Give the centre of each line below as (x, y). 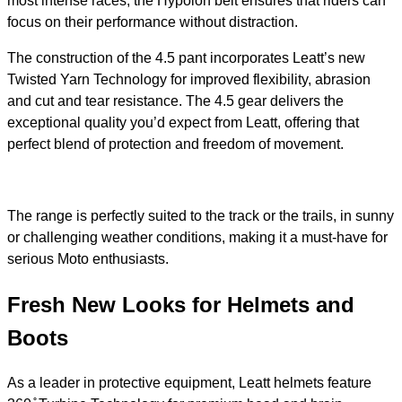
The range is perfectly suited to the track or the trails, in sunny (201, 216)
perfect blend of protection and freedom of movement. (177, 144)
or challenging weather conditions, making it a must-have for (197, 238)
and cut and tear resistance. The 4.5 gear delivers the (175, 101)
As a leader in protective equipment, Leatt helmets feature (189, 383)
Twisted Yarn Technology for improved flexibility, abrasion (189, 80)
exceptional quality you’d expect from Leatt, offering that (183, 123)
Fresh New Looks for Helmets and (181, 305)
